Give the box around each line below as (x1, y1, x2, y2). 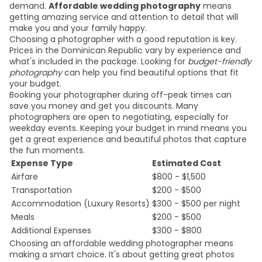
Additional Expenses (11, 225, 91, 236)
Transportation (11, 184, 72, 196)
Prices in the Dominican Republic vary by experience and (9, 44, 241, 56)
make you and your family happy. (9, 22, 147, 34)
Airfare (11, 171, 38, 182)
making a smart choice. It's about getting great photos (9, 249, 235, 260)
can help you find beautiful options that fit (62, 67, 239, 78)
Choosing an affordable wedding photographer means (9, 237, 233, 249)
